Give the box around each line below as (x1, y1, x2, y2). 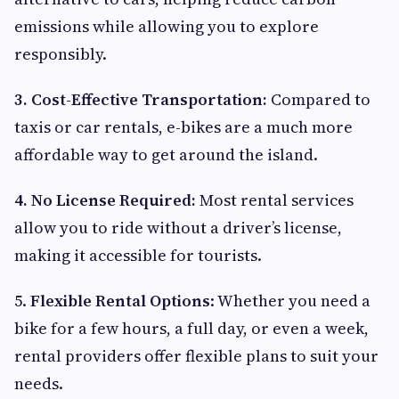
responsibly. (14, 43, 107, 66)
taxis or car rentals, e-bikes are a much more (14, 116, 353, 139)
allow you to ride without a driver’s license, (14, 216, 342, 240)
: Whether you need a (210, 289, 370, 313)
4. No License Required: (14, 189, 199, 212)
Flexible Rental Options (30, 289, 210, 313)
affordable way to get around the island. (14, 143, 318, 167)
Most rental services (199, 189, 354, 212)
